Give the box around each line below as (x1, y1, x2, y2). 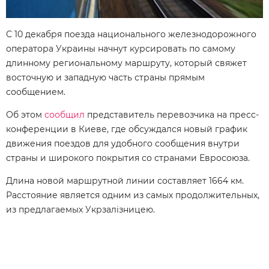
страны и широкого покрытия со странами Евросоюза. (6, 152, 250, 163)
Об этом (6, 109, 44, 120)
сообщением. (6, 86, 65, 97)
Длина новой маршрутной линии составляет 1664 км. (6, 175, 244, 186)
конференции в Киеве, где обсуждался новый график (6, 123, 247, 134)
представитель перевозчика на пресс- (85, 109, 259, 120)
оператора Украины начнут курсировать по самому (6, 43, 235, 54)
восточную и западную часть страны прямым (6, 71, 205, 83)
